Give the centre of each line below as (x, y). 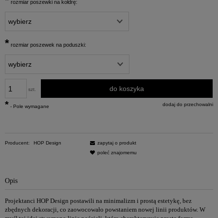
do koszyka (127, 89)
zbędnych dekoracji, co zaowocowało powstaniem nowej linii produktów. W (105, 209)
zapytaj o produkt (117, 143)
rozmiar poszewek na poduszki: (48, 45)
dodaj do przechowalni (188, 105)
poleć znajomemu (117, 153)
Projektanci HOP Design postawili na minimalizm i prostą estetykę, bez (98, 200)
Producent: (18, 143)
